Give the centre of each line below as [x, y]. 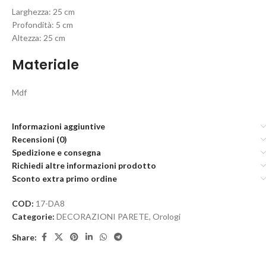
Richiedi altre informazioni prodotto [84, 165]
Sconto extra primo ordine [64, 178]
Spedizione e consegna [56, 152]
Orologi [167, 216]
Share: [24, 237]
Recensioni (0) [39, 139]
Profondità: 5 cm [42, 25]
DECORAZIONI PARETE [103, 216]
